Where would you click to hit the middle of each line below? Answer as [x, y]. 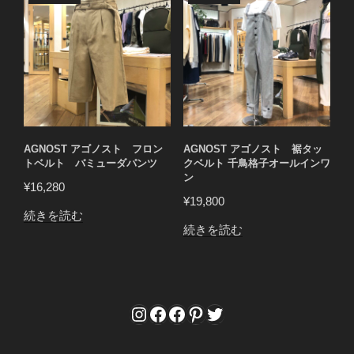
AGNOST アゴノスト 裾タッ [252, 149]
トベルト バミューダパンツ [90, 163]
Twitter [233, 313]
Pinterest [223, 313]
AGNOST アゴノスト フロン [93, 149]
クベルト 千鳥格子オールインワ [256, 163]
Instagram [171, 313]
